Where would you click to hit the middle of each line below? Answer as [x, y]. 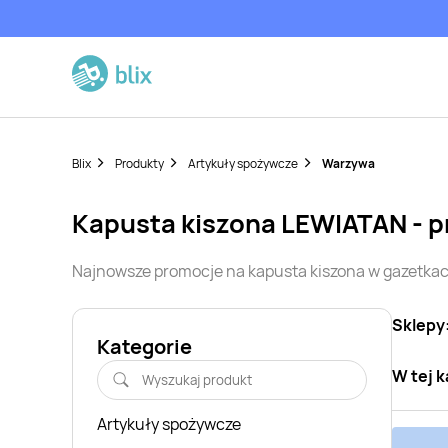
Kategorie [144, 347]
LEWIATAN [344, 223]
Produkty [139, 163]
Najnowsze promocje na [160, 271]
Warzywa [348, 163]
